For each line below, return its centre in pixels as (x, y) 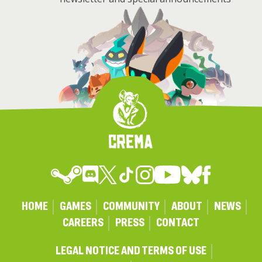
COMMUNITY (131, 206)
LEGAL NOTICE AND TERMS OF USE (131, 251)
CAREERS (83, 223)
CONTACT (178, 223)
